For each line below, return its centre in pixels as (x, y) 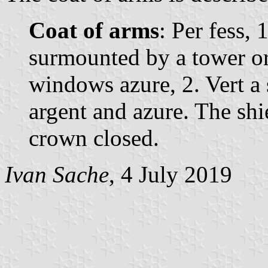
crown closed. (94, 138)
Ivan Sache (57, 174)
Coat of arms (94, 30)
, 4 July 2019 (170, 174)
